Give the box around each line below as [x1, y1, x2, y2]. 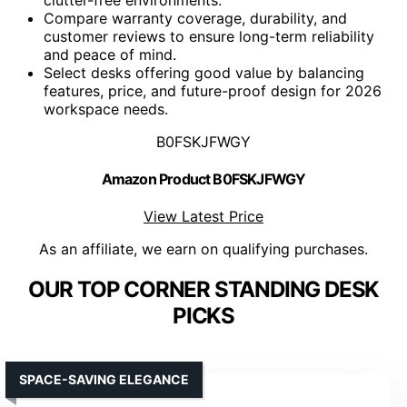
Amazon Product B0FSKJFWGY [101, 169, 306, 188]
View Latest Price [144, 207, 263, 226]
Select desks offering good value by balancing [44, 63, 364, 82]
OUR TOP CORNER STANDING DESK [27, 276, 380, 303]
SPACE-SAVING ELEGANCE [19, 372, 189, 388]
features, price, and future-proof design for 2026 [44, 81, 382, 100]
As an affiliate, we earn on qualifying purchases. [39, 240, 368, 259]
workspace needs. [44, 99, 168, 118]
